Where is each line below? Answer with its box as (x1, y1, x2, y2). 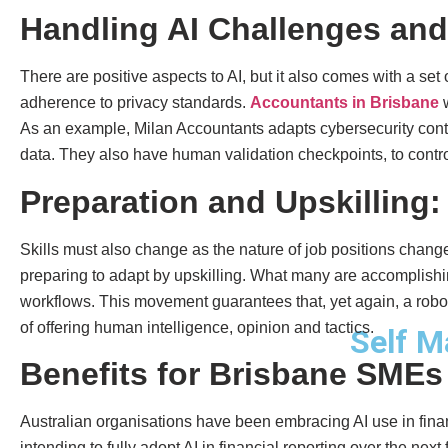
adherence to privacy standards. (20, 94, 250, 112)
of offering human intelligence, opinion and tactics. (20, 318, 374, 336)
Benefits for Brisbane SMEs (20, 356, 443, 393)
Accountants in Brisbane (250, 94, 439, 112)
